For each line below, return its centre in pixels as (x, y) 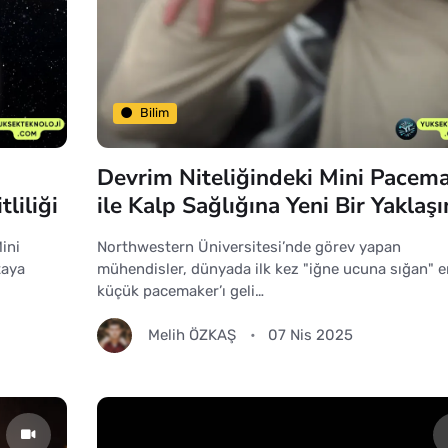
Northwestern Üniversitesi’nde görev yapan (248, 246)
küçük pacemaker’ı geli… (180, 290)
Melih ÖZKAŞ (191, 335)
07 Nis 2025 (310, 335)
